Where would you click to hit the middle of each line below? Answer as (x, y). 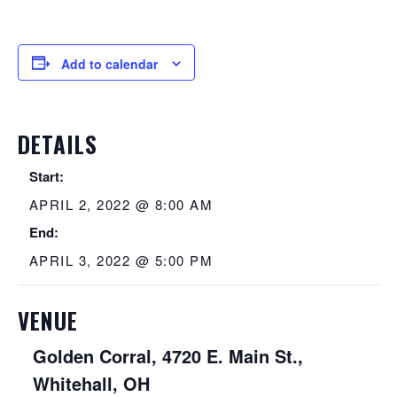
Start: (46, 177)
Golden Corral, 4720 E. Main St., (168, 356)
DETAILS (58, 144)
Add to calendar (109, 64)
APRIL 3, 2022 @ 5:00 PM (121, 261)
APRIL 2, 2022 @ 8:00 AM (121, 205)
